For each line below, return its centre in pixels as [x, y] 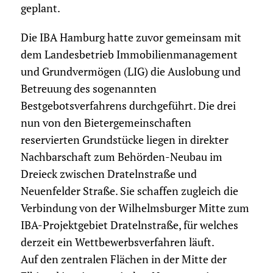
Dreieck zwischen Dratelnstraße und [108, 174]
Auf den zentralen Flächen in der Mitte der [123, 260]
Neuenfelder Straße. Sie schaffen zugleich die [129, 191]
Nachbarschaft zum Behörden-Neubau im [121, 157]
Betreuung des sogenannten [88, 89]
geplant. [40, 9]
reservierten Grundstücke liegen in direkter [124, 140]
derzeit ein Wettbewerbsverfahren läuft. [117, 243]
